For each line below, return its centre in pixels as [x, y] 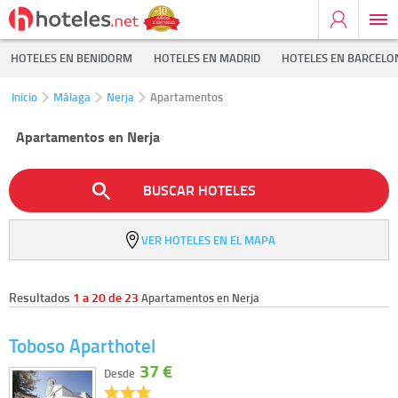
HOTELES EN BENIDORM [72, 58]
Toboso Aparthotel [82, 345]
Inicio [24, 97]
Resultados [41, 297]
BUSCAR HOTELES [199, 190]
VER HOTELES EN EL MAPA [208, 239]
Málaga [72, 97]
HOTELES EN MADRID [207, 58]
